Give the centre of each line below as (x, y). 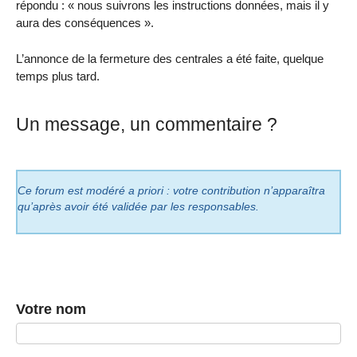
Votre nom (51, 308)
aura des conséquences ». (85, 23)
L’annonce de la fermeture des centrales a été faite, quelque (170, 59)
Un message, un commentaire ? (147, 125)
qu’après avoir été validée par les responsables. (138, 206)
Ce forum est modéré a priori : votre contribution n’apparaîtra (171, 190)
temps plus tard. (58, 76)
